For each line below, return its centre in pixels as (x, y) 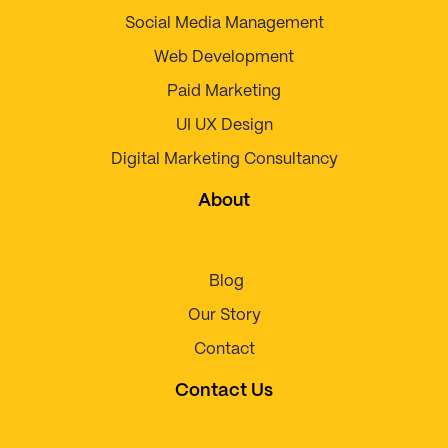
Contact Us (224, 391)
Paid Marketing (224, 92)
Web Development (224, 58)
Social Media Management (224, 24)
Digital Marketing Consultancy (224, 160)
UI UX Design (224, 126)
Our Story (224, 316)
